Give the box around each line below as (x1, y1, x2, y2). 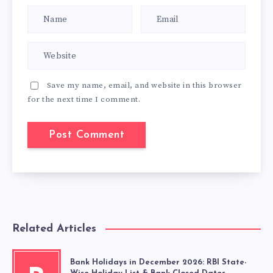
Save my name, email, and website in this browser (46, 80, 242, 91)
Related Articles (12, 223, 96, 235)
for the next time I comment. (27, 94, 140, 105)
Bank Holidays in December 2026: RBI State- (70, 258, 247, 267)
